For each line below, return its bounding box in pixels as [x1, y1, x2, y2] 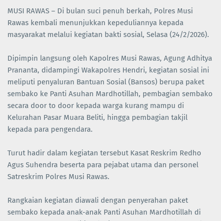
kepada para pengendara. [7, 125, 93, 134]
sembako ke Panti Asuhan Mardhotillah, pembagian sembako [7, 89, 213, 99]
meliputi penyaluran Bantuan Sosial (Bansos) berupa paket [7, 77, 204, 87]
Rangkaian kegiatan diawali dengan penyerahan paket [7, 196, 188, 205]
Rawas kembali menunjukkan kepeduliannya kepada [7, 18, 184, 28]
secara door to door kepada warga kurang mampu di [7, 101, 184, 110]
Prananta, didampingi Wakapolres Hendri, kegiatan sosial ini [7, 66, 209, 75]
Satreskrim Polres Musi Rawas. [7, 172, 110, 182]
